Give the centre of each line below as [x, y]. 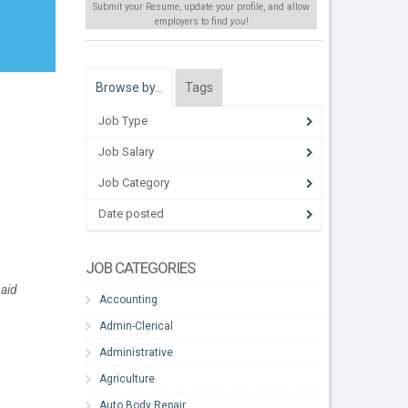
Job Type [123, 121]
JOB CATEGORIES [141, 267]
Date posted [132, 214]
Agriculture [127, 378]
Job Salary [127, 152]
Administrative [137, 352]
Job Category [134, 183]
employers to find [192, 22]
